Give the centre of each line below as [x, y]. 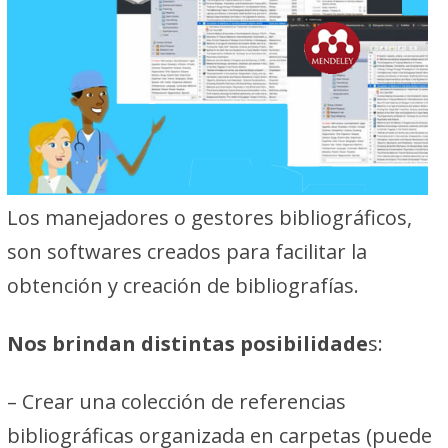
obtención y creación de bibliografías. [182, 285]
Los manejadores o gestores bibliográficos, [209, 217]
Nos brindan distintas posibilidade [187, 343]
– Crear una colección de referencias [176, 401]
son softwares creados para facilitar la [186, 251]
